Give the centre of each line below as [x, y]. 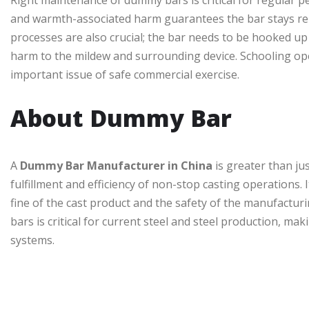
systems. [32, 240]
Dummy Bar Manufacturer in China [118, 166]
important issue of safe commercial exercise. [125, 75]
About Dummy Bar [121, 118]
